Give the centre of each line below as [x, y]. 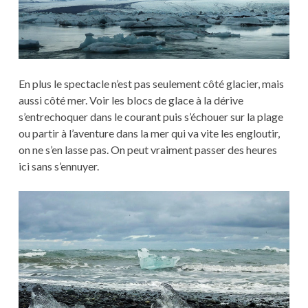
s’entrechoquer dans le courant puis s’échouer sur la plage [151, 117]
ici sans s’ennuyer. [58, 166]
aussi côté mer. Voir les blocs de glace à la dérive [131, 100]
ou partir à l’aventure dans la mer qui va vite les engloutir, [149, 133]
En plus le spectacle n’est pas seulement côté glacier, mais [151, 84]
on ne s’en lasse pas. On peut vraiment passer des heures [147, 150]
